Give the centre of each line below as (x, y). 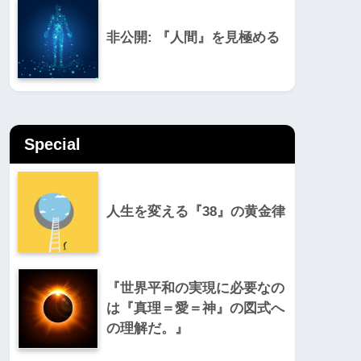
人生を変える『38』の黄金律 (196, 212)
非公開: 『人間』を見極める (193, 38)
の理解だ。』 (147, 329)
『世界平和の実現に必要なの (195, 288)
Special (52, 145)
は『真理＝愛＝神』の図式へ (195, 309)
